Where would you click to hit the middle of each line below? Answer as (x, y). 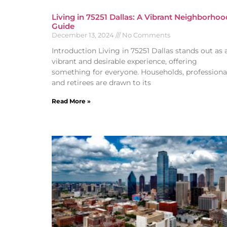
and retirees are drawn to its (101, 82)
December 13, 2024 (84, 35)
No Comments (145, 35)
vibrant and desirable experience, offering (124, 61)
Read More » (71, 101)
